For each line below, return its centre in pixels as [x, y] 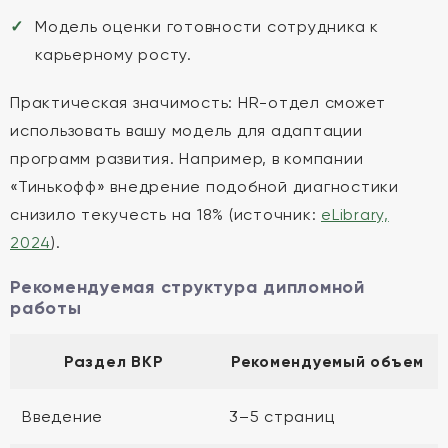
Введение [62, 416]
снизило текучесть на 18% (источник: [165, 214]
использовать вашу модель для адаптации [186, 130]
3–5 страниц [282, 416]
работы [46, 308]
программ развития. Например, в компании [187, 158]
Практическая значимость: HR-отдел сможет [198, 102]
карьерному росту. [113, 54]
